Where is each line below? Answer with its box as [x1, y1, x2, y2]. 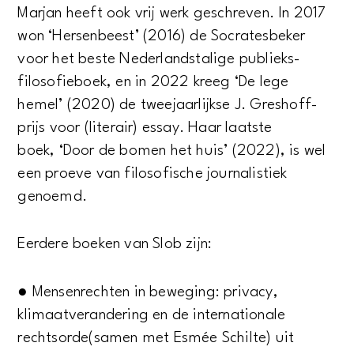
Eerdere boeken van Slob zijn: [17, 236, 213, 253]
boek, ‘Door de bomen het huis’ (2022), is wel [17, 142, 326, 159]
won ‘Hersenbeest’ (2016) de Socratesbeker [17, 28, 306, 44]
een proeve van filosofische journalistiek [17, 165, 288, 182]
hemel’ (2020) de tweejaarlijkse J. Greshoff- [17, 96, 318, 113]
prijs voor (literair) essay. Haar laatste [17, 119, 273, 136]
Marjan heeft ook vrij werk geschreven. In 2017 [17, 5, 326, 21]
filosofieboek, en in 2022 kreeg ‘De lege [17, 73, 289, 90]
